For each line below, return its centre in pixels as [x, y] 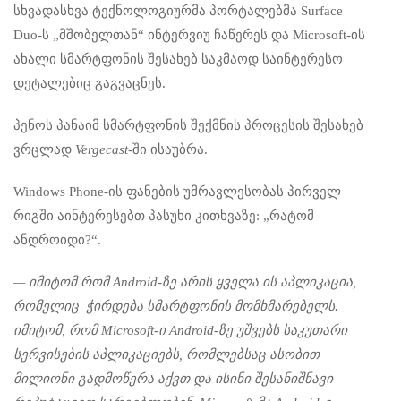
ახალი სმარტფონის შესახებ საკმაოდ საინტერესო [178, 59]
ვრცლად [44, 149]
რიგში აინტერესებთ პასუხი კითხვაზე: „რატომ [164, 216]
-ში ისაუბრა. [168, 149]
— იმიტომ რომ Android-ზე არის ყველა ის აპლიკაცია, [185, 282]
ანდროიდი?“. [57, 240]
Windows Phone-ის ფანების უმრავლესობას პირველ [177, 192]
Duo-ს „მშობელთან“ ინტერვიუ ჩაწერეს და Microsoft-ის [189, 35]
